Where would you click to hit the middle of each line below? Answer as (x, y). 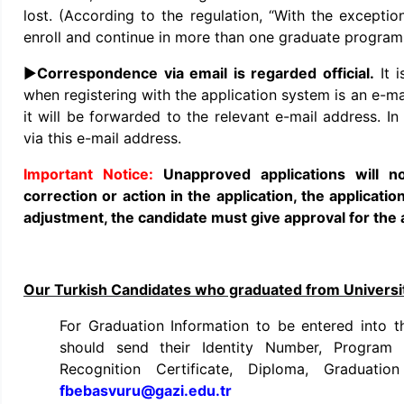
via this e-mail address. (102, 138)
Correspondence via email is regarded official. (209, 73)
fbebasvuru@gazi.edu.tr (146, 390)
